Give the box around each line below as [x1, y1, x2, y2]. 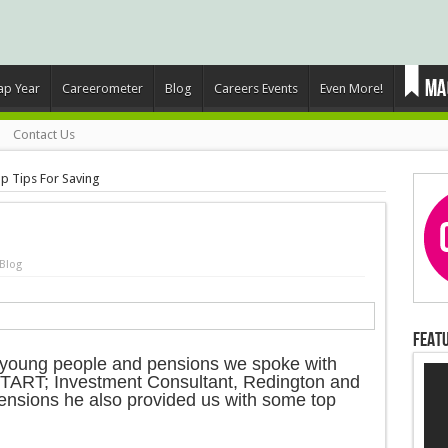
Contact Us [12, 127, 75, 142]
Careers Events [213, 81, 298, 96]
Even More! [319, 81, 383, 96]
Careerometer [61, 81, 143, 96]
